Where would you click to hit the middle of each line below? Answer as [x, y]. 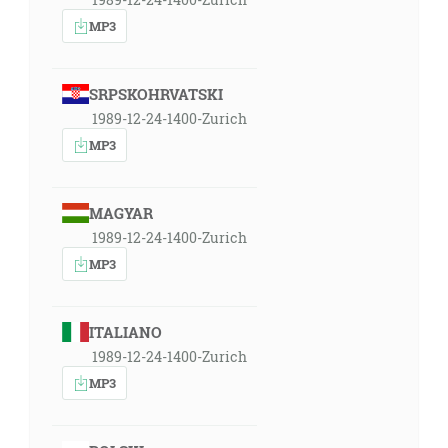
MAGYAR [120, 213]
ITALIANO [125, 332]
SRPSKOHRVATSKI [155, 94]
